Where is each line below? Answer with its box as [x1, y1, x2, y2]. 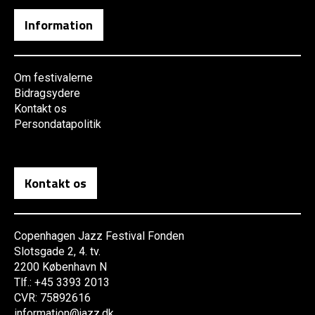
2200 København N [14, 260, 107, 274]
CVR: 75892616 [14, 291, 91, 305]
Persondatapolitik [14, 117, 101, 131]
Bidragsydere [14, 86, 80, 101]
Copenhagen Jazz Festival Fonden [14, 229, 184, 243]
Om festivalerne [14, 71, 93, 85]
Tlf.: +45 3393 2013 [14, 276, 110, 290]
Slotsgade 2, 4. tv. [14, 245, 101, 259]
